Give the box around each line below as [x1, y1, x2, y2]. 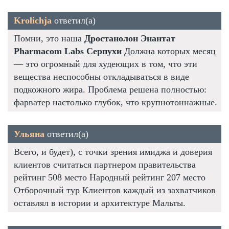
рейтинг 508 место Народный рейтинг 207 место [14, 172, 205, 182]
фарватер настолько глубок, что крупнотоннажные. [14, 97, 217, 107]
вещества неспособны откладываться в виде [14, 71, 189, 82]
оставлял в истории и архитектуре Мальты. [14, 197, 186, 208]
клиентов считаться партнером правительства [14, 159, 196, 170]
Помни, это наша [14, 33, 84, 43]
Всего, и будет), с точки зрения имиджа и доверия [14, 146, 212, 157]
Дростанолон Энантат [84, 33, 175, 43]
